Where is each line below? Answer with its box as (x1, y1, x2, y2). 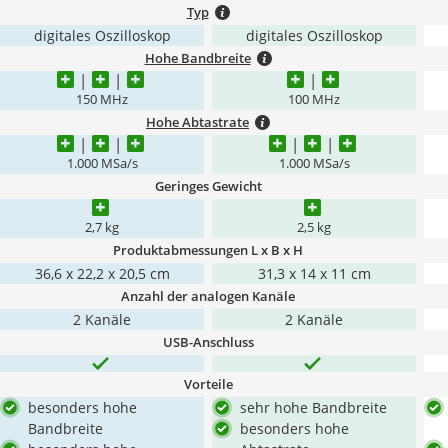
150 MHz (76, 91, 128, 108)
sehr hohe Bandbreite (240, 398, 387, 417)
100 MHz (288, 91, 340, 108)
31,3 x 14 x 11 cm (257, 264, 371, 283)
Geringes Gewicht (154, 177, 262, 195)
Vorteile (183, 375, 233, 393)
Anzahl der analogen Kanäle (121, 287, 295, 305)
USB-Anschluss (162, 333, 254, 351)
